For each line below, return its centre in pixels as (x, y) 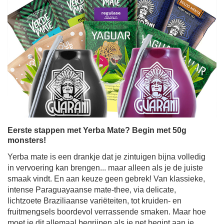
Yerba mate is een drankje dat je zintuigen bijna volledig (106, 157)
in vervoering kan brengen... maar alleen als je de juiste (105, 168)
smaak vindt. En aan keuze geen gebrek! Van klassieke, (106, 179)
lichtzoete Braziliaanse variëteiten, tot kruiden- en (94, 201)
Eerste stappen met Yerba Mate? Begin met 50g (97, 130)
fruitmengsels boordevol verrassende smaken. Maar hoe (107, 212)
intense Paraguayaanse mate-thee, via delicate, (92, 190)
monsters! (27, 140)
